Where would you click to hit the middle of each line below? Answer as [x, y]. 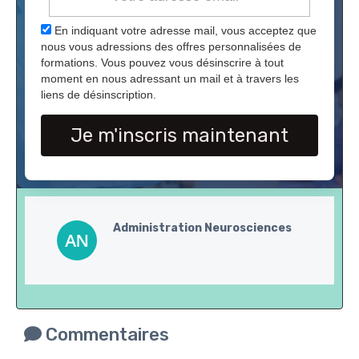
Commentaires [105, 335]
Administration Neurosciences [202, 228]
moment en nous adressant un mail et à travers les [170, 79]
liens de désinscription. [99, 95]
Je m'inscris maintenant [179, 136]
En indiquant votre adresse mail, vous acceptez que [184, 31]
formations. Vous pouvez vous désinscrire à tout [162, 63]
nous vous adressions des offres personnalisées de [171, 47]
